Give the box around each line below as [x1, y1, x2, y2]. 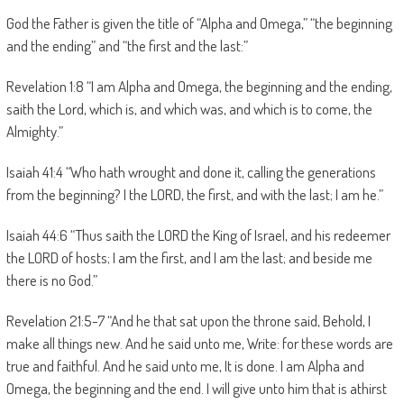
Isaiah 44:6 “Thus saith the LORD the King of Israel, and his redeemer [5, 225, 390, 244]
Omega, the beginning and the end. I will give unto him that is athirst [5, 379, 387, 398]
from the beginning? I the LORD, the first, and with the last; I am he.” [5, 185, 383, 204]
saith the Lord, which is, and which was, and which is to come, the [5, 99, 372, 118]
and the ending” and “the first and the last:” [5, 36, 248, 55]
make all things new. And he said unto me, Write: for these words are [5, 334, 393, 353]
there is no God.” [5, 271, 97, 289]
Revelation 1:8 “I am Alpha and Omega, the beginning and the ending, [5, 77, 392, 96]
